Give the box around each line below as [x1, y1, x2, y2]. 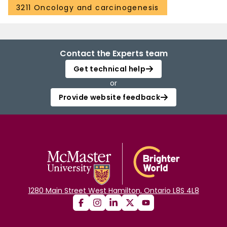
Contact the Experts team [59, 48, 168, 60]
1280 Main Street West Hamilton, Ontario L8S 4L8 [28, 185, 199, 196]
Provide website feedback [58, 92, 161, 103]
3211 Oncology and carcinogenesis [16, 3, 159, 13]
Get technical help [73, 64, 146, 74]
